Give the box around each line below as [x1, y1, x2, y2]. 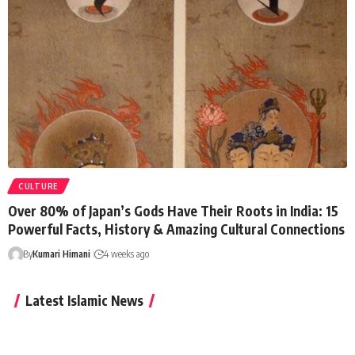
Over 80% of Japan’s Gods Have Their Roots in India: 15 [8, 201, 338, 219]
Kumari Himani [32, 247, 90, 260]
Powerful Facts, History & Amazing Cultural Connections [8, 219, 345, 238]
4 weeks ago [103, 247, 149, 260]
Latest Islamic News [25, 291, 143, 309]
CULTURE [18, 181, 59, 191]
